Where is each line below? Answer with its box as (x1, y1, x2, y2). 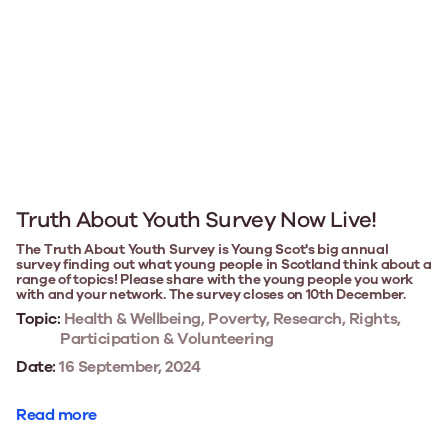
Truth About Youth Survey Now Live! (16, 204, 377, 235)
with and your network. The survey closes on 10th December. (16, 284, 406, 304)
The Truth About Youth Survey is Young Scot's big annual (16, 239, 389, 259)
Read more (16, 403, 97, 426)
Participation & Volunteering (60, 327, 274, 350)
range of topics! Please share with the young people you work (16, 269, 414, 289)
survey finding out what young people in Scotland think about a (16, 254, 432, 274)
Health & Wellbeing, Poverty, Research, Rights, (60, 307, 401, 330)
